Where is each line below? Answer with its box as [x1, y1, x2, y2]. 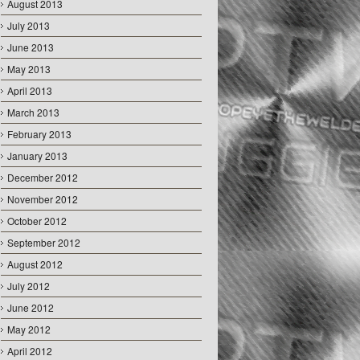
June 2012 [7, 301, 54, 315]
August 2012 [7, 257, 63, 272]
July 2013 [7, 18, 50, 33]
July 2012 [7, 279, 50, 293]
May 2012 [7, 322, 51, 337]
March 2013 [7, 105, 59, 120]
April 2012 [7, 344, 52, 358]
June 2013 [7, 40, 54, 55]
